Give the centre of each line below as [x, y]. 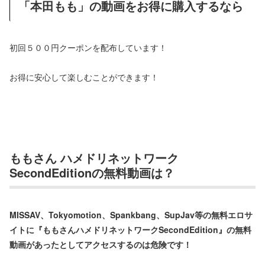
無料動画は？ [139, 172]
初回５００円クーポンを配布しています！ [88, 48]
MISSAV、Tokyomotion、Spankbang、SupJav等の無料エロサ [131, 215]
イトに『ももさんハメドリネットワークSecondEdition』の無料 [130, 230]
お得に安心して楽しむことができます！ [84, 77]
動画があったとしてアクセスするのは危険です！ [101, 245]
